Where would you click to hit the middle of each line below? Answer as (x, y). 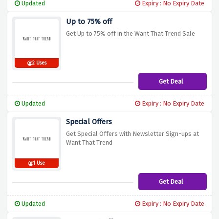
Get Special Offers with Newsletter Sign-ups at (132, 134)
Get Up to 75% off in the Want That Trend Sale (131, 34)
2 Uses (39, 63)
